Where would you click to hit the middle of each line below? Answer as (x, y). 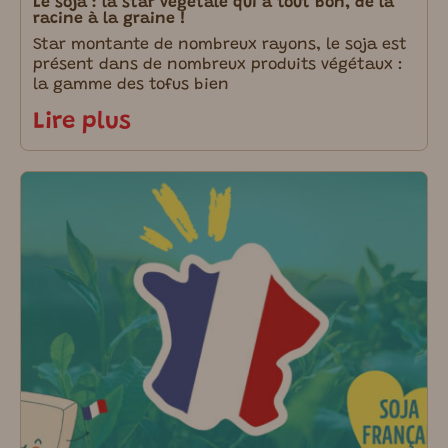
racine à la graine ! (109, 18)
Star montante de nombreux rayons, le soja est (220, 44)
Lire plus (82, 121)
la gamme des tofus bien (131, 84)
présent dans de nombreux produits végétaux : (218, 64)
